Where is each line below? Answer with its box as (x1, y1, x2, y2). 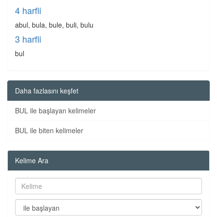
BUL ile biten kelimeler (15, 125, 83, 135)
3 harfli (15, 32, 41, 45)
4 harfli (15, 4, 41, 16)
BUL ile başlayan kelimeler (15, 106, 96, 115)
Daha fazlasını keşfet (15, 86, 78, 95)
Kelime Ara (15, 155, 48, 165)
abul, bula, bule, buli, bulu (15, 20, 93, 30)
